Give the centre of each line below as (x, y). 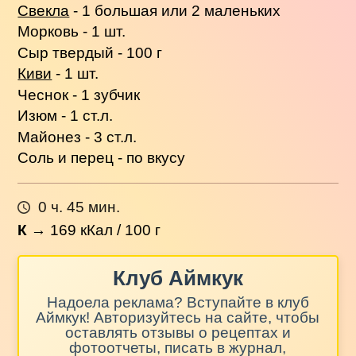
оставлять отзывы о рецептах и (178, 332)
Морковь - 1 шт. (72, 32)
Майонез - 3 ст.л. (77, 137)
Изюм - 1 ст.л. (66, 116)
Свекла (44, 10)
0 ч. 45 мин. (79, 207)
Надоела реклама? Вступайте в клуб (178, 302)
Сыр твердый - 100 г (90, 52)
